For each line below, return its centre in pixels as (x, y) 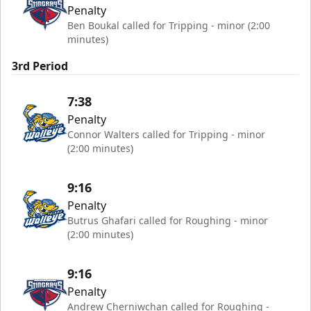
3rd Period (40, 66)
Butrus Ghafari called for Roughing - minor (168, 220)
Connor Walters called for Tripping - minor (166, 134)
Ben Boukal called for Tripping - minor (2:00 (169, 25)
